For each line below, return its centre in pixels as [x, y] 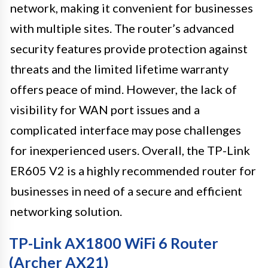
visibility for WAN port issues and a [105, 109]
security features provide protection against [129, 48]
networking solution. [66, 211]
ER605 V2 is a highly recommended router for [133, 170]
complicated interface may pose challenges [126, 130]
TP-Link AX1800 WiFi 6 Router [114, 243]
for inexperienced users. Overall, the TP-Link [130, 150]
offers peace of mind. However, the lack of [124, 89]
